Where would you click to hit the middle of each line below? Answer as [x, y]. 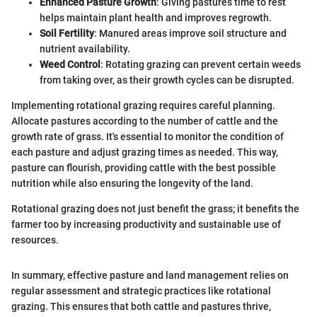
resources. [35, 240]
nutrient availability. [85, 48]
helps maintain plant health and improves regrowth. [156, 17]
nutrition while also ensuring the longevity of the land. [132, 183]
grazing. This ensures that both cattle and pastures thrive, [141, 306]
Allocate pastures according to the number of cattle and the [145, 121]
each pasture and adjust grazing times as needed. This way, [145, 152]
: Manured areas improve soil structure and [190, 33]
